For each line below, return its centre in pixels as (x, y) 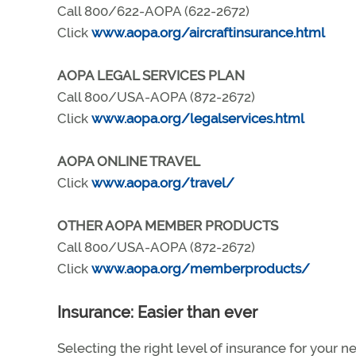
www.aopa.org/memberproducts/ (201, 269)
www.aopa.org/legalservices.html (198, 118)
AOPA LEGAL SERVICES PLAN (151, 75)
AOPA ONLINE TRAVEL (129, 161)
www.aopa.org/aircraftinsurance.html (208, 33)
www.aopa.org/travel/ (163, 183)
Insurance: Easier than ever (157, 312)
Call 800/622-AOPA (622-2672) (153, 11)
